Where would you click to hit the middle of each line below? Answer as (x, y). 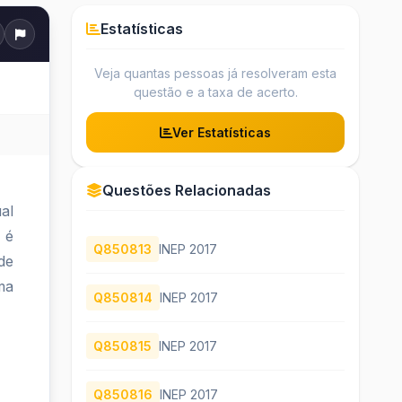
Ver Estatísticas (222, 132)
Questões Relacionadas (187, 190)
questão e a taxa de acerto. (215, 92)
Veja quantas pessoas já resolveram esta (215, 73)
